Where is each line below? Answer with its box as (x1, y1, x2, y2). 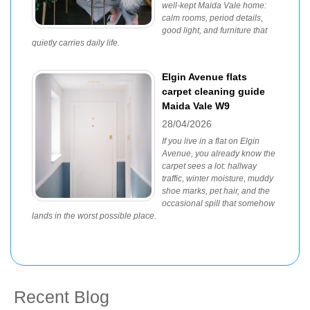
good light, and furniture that (162, 26, 267, 35)
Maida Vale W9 (162, 100, 230, 111)
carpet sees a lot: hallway (162, 161, 257, 171)
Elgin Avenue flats (162, 71, 247, 82)
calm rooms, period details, (162, 13, 263, 23)
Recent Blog (14, 287, 109, 307)
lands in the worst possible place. (32, 211, 156, 221)
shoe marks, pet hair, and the (162, 186, 270, 196)
